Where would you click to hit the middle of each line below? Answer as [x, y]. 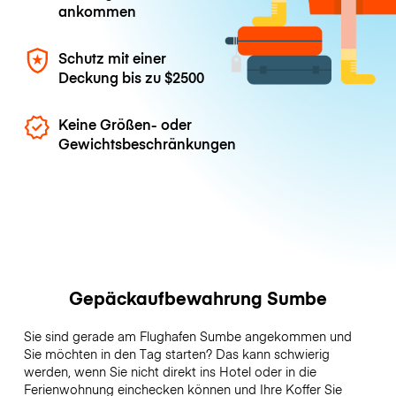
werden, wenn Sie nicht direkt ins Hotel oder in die [170, 372]
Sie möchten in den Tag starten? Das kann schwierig [176, 354]
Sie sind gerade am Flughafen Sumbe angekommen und [187, 336]
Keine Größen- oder [126, 124]
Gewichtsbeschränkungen [148, 144]
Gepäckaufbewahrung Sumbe [198, 298]
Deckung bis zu [112, 76]
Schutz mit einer [113, 57]
